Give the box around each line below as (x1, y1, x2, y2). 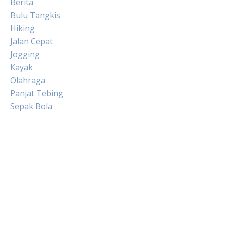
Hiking (10, 22, 35, 34)
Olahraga (10, 74, 45, 86)
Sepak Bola (10, 100, 52, 112)
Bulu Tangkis (10, 9, 60, 21)
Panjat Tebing (10, 87, 63, 99)
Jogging (10, 48, 40, 60)
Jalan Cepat (10, 35, 53, 47)
